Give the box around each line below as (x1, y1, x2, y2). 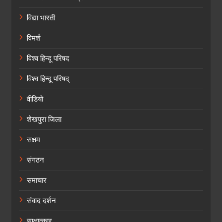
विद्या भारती (27, 12, 55, 23)
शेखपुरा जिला (27, 113, 61, 125)
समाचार (27, 174, 47, 186)
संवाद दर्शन (27, 195, 56, 206)
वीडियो (27, 93, 43, 105)
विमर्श (27, 32, 41, 44)
